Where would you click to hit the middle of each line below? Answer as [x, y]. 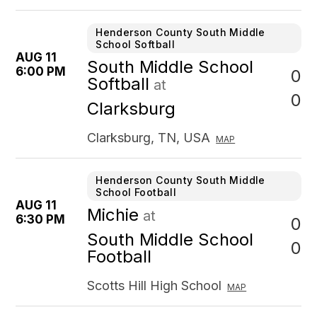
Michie [113, 215]
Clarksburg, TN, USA [149, 138]
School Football [136, 192]
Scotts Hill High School [155, 286]
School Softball [136, 44]
